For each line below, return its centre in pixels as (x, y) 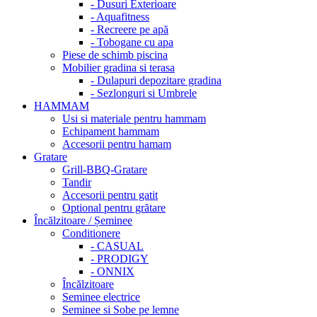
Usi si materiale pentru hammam (134, 119)
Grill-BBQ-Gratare (105, 169)
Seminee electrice (101, 297)
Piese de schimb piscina (115, 55)
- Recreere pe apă (129, 29)
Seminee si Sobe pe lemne (121, 310)
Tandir (77, 182)
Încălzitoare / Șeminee (83, 220)
